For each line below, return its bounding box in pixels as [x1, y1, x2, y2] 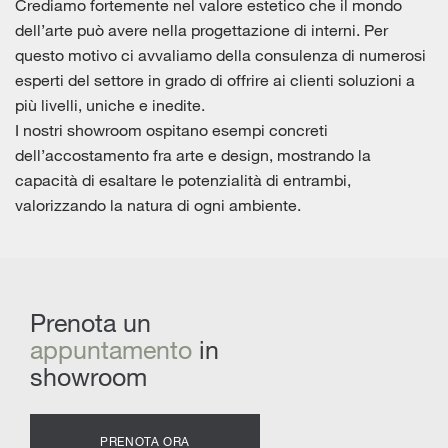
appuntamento [30, 333, 192, 365]
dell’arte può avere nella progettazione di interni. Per [15, 20, 388, 40]
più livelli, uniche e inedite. [15, 95, 205, 115]
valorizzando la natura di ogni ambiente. [15, 195, 301, 215]
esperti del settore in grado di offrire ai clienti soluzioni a [15, 70, 415, 90]
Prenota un [30, 306, 151, 338]
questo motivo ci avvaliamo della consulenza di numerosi [15, 45, 426, 65]
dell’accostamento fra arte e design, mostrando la [15, 145, 371, 165]
